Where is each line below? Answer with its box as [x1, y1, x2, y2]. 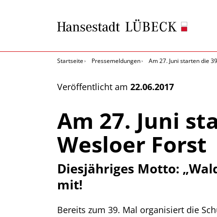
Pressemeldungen [92, 57, 140, 65]
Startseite [57, 57, 83, 65]
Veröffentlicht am [57, 81, 130, 93]
